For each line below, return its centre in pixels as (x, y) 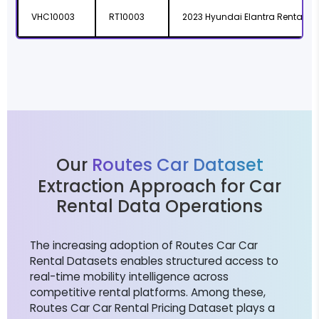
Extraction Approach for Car (159, 187)
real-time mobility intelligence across (129, 277)
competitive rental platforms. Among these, (148, 293)
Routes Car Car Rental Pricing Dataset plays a (152, 308)
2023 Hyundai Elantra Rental (244, 17)
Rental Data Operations (159, 206)
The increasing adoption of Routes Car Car (144, 246)
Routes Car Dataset (177, 165)
